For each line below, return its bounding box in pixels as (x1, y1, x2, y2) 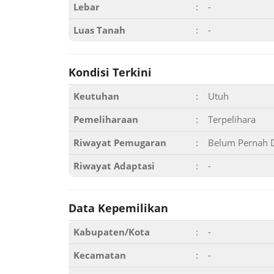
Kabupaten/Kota (73, 226, 150, 238)
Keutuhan (73, 90, 119, 102)
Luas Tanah (73, 24, 125, 36)
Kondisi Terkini (68, 65, 152, 80)
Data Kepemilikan (68, 201, 168, 215)
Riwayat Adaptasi (73, 160, 155, 172)
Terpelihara (208, 113, 256, 125)
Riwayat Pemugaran (73, 136, 166, 149)
